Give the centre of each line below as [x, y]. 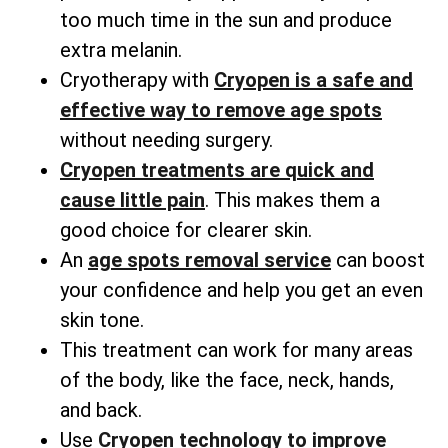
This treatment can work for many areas [236, 350]
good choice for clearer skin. [186, 230]
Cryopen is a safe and [313, 80]
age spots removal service [209, 260]
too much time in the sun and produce [226, 20]
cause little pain [132, 200]
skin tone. [102, 320]
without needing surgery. [166, 140]
